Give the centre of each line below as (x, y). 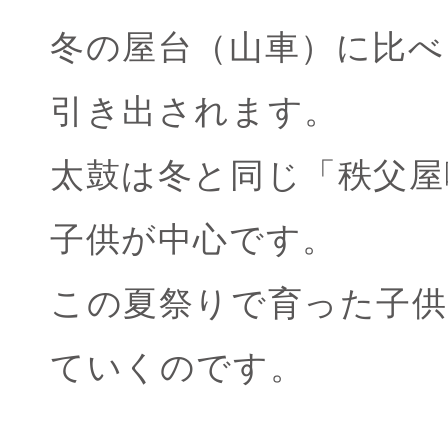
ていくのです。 (178, 367)
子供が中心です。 (194, 239)
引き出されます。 (195, 111)
